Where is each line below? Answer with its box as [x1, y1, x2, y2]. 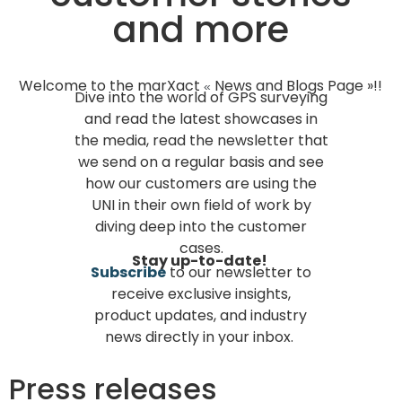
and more [113, 4, 289, 55]
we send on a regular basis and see [78, 152, 324, 173]
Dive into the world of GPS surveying [74, 87, 328, 109]
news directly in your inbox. [104, 327, 297, 348]
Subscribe [90, 262, 166, 284]
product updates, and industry [94, 305, 308, 327]
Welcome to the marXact [19, 75, 205, 96]
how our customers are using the [85, 173, 317, 195]
